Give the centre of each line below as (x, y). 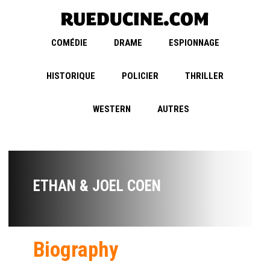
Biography (76, 250)
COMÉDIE (69, 43)
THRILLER (204, 76)
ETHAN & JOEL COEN (97, 186)
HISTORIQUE (71, 76)
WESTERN (112, 109)
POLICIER (140, 76)
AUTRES (173, 109)
